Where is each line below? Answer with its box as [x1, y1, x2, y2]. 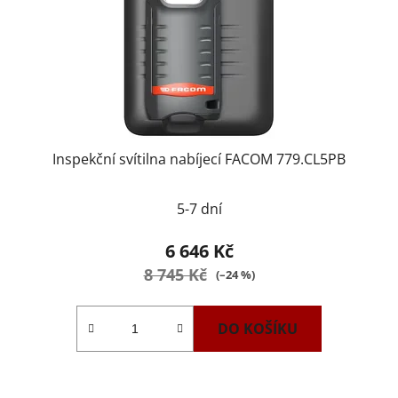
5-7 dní [176, 198, 222, 219]
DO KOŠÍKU [218, 318, 298, 338]
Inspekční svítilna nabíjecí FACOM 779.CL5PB [52, 148, 346, 169]
